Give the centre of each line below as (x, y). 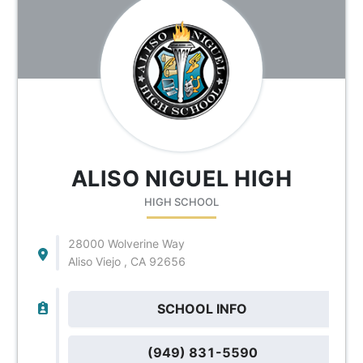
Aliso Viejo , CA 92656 (126, 261)
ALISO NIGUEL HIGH (181, 178)
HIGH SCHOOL (181, 201)
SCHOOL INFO (203, 308)
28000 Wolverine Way (126, 243)
